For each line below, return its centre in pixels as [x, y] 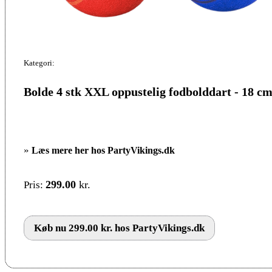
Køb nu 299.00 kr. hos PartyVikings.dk [119, 228]
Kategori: [39, 63]
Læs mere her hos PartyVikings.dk [103, 150]
